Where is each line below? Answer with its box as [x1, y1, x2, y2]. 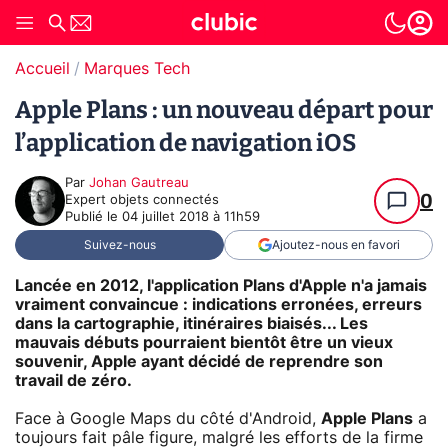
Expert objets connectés [65, 194, 219, 207]
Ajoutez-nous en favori [271, 239, 400, 251]
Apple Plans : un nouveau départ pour [15, 96, 433, 124]
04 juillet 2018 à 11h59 [122, 211, 260, 224]
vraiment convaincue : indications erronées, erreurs [15, 296, 422, 313]
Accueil [15, 61, 70, 77]
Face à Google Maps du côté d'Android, [15, 410, 321, 427]
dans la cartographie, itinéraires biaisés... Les [15, 315, 368, 332]
